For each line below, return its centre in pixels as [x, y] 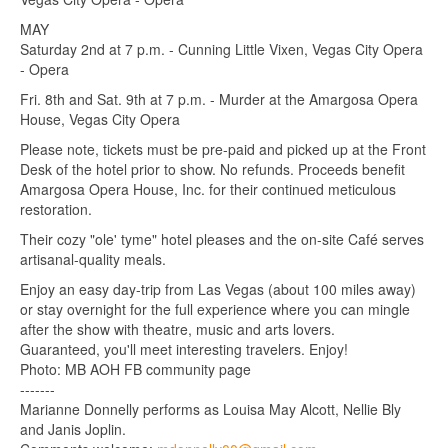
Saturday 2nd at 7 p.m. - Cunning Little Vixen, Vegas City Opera [221, 48]
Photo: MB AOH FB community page [135, 368]
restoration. [56, 208]
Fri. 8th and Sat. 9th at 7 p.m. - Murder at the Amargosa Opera [219, 98]
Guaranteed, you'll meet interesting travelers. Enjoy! [184, 348]
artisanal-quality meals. [93, 258]
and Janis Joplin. [73, 428]
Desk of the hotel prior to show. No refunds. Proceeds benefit [212, 168]
